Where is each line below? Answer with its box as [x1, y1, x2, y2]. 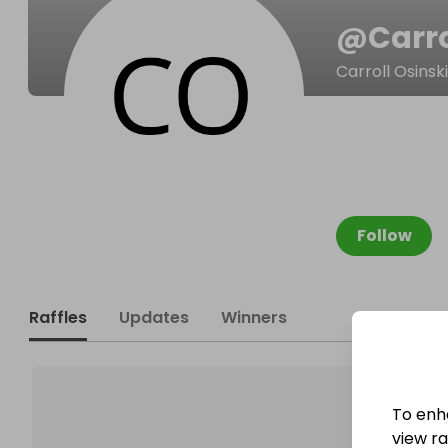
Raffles [29, 306, 87, 329]
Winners [221, 306, 287, 329]
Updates [119, 306, 189, 329]
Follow [356, 224, 412, 247]
